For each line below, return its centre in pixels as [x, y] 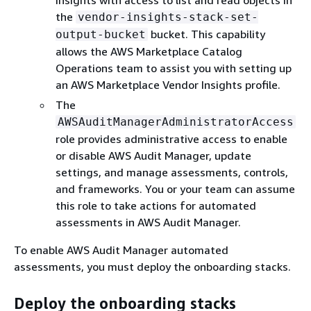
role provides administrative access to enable [171, 139]
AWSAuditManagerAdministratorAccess [176, 122]
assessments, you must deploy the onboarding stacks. [152, 267]
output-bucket [101, 34]
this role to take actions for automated [156, 205]
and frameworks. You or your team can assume [175, 189]
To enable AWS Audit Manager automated [121, 250]
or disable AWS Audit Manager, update [153, 155]
